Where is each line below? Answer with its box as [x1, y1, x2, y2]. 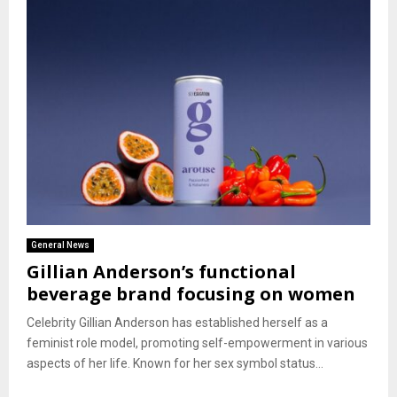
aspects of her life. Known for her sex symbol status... [27, 355, 323, 370]
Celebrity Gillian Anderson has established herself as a [27, 315, 328, 330]
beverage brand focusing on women [27, 281, 355, 306]
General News [31, 239, 90, 250]
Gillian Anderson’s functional [27, 259, 296, 284]
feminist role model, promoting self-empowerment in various [27, 335, 368, 350]
